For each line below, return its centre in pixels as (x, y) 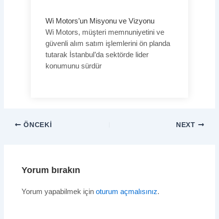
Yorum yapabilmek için (59, 191)
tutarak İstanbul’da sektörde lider (97, 55)
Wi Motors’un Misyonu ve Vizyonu (100, 21)
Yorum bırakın (51, 170)
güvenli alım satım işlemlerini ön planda (108, 43)
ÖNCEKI (37, 125)
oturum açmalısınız (127, 191)
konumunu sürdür (73, 66)
